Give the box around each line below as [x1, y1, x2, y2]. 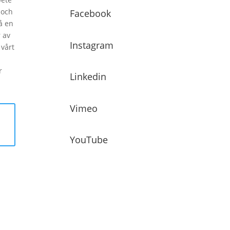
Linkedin [70, 70, 107, 83]
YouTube [70, 133, 108, 146]
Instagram [70, 39, 114, 51]
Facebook [70, 7, 111, 20]
